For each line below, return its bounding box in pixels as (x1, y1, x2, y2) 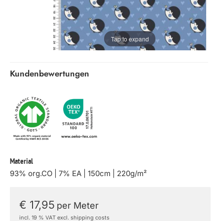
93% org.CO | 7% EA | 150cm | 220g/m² (10, 169, 147, 178)
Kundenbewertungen (10, 68, 89, 79)
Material (10, 157, 33, 167)
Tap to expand (110, 34, 149, 43)
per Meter (57, 200, 99, 211)
